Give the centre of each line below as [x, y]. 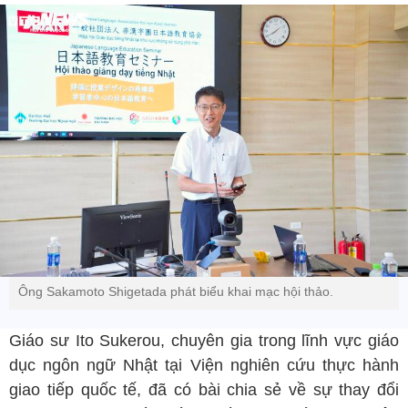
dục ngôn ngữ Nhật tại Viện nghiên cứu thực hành [204, 365]
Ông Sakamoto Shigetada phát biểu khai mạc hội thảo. [176, 291]
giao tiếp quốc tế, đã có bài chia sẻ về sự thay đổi [204, 389]
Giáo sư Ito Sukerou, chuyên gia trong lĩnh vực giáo [204, 340]
